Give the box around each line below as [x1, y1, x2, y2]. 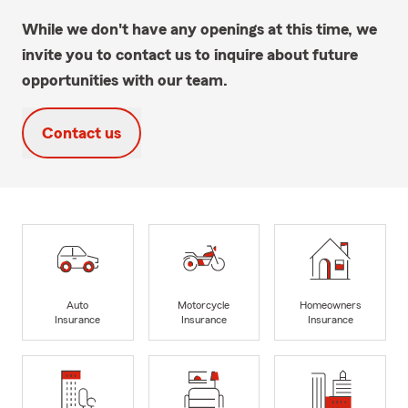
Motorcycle [178, 300, 230, 311]
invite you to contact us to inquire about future [22, 46, 358, 63]
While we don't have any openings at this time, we [22, 20, 377, 37]
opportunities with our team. [22, 71, 228, 88]
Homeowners [299, 300, 362, 311]
